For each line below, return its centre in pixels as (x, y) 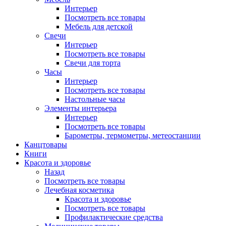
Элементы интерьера (80, 108)
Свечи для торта (93, 63)
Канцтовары (46, 145)
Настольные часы (95, 99)
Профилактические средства (114, 217)
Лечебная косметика (79, 190)
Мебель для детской (99, 26)
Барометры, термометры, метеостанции (133, 135)
